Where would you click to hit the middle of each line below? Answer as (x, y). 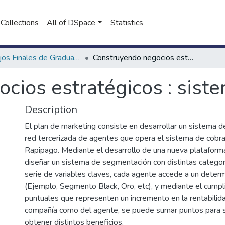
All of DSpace (71, 23)
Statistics (127, 23)
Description (51, 110)
